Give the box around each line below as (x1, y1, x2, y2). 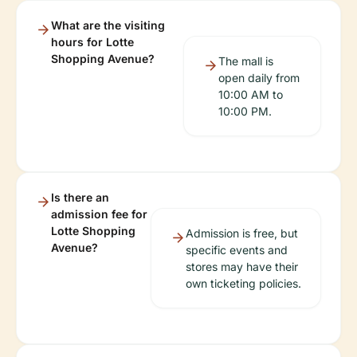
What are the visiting (51, 18, 165, 32)
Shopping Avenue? (51, 52, 155, 65)
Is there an (51, 190, 109, 204)
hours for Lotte (51, 35, 134, 49)
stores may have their (185, 260, 298, 273)
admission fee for (51, 207, 147, 221)
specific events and (185, 243, 288, 257)
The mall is (218, 54, 274, 68)
